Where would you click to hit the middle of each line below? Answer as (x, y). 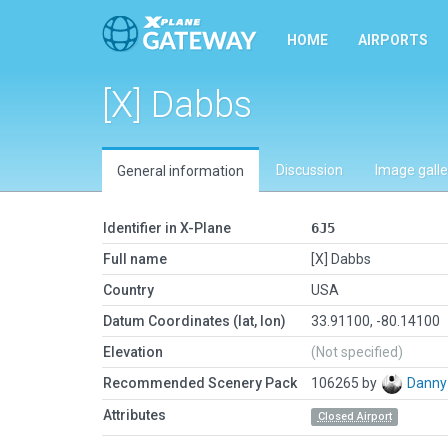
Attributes (134, 415)
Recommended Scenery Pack (200, 383)
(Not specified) (357, 352)
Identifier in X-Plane (167, 228)
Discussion (309, 170)
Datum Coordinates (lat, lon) (194, 321)
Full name (135, 259)
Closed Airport (354, 416)
